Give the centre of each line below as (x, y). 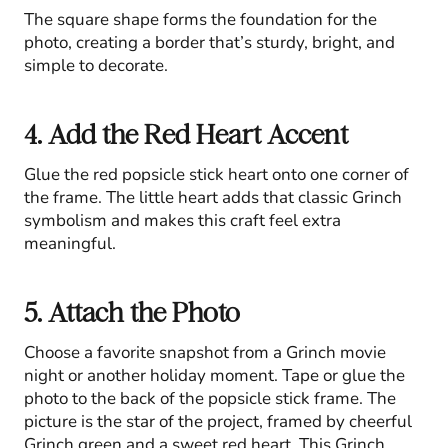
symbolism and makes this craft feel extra (182, 221)
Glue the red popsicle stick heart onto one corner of (216, 175)
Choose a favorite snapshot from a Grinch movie (205, 353)
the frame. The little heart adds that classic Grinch (213, 198)
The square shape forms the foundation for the (200, 20)
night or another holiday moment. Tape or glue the (214, 376)
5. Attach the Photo (132, 312)
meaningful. (70, 244)
